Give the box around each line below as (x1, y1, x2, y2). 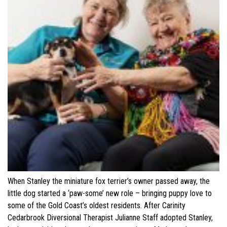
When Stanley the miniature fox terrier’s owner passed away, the (8, 176, 210, 186)
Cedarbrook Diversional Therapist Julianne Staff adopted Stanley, (8, 212, 213, 222)
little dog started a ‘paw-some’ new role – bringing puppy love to (8, 188, 212, 198)
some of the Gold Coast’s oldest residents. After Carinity (8, 200, 185, 210)
